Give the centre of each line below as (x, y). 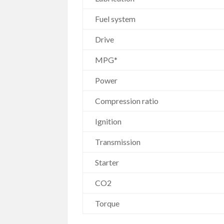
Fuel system (115, 19)
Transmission (118, 142)
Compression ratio (127, 101)
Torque (107, 203)
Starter (107, 162)
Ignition (108, 121)
